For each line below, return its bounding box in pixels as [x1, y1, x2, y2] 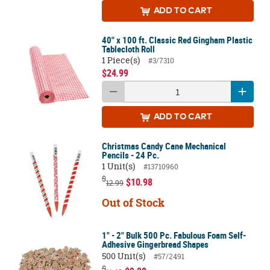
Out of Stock [101, 195, 165, 211]
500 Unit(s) [101, 250, 145, 262]
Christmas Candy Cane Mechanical [101, 140, 226, 152]
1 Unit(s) [101, 160, 135, 173]
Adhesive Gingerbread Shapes [101, 238, 209, 251]
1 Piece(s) [101, 54, 140, 67]
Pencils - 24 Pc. [101, 149, 159, 161]
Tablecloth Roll [101, 43, 155, 55]
